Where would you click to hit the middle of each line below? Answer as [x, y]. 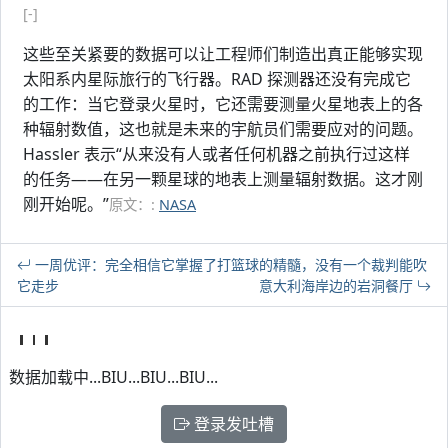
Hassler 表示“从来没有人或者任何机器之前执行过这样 [216, 154]
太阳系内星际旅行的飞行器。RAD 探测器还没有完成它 [217, 79]
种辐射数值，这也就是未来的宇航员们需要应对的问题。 [223, 129]
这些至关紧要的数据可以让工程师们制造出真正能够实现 [223, 54]
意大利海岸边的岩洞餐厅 [338, 285]
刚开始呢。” [66, 204]
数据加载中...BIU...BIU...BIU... [113, 377]
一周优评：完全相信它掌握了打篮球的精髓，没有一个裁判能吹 [229, 264]
